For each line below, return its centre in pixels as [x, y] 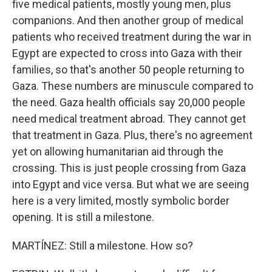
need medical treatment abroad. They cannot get [129, 119]
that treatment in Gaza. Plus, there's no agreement [132, 135]
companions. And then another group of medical [128, 20]
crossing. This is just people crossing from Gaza [129, 168]
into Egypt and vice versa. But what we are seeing [131, 184]
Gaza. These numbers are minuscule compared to [133, 86]
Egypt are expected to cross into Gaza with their [127, 53]
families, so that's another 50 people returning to [128, 70]
